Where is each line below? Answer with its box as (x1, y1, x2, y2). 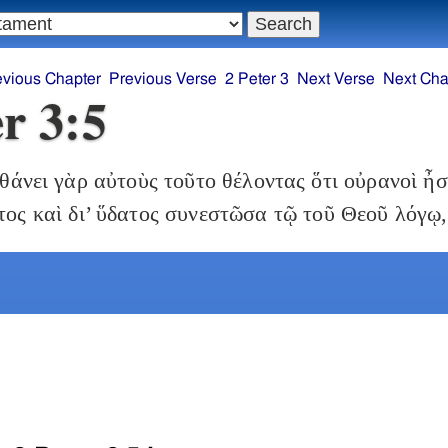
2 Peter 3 (225, 71, 290, 88)
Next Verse (297, 71, 376, 88)
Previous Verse (109, 71, 218, 88)
